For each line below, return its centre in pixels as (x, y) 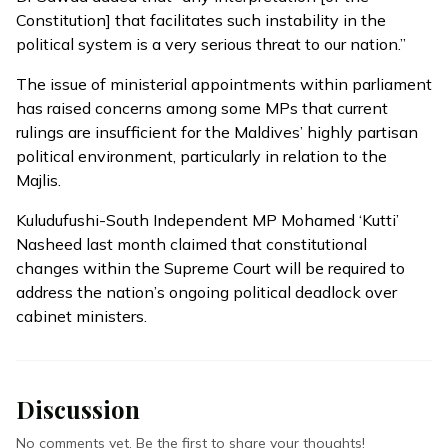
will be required (330, 268)
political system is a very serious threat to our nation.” (211, 44)
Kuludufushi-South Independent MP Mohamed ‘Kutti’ (207, 220)
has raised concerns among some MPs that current (202, 108)
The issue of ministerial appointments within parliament (224, 84)
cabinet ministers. (81, 316)
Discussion (78, 409)
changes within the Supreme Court (145, 268)
